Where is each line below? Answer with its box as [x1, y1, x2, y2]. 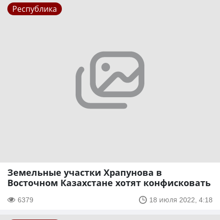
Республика [12, 3, 57, 14]
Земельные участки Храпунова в [7, 166, 162, 179]
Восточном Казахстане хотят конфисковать [7, 177, 211, 189]
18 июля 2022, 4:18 [149, 195, 213, 205]
